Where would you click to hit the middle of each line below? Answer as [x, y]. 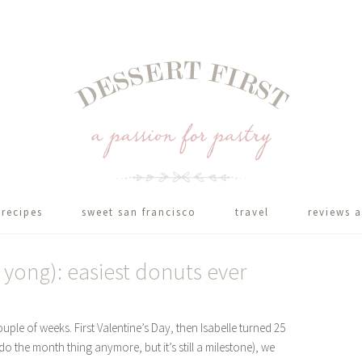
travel [252, 212]
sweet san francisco [139, 212]
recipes [22, 212]
